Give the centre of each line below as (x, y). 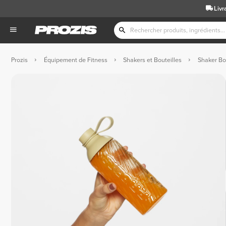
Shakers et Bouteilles (152, 60)
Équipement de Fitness (75, 60)
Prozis (19, 60)
